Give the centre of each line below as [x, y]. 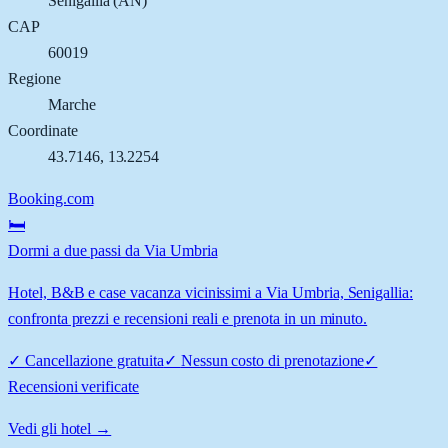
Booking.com [51, 198]
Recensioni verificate [73, 386]
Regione [34, 78]
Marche [72, 104]
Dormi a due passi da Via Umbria [113, 250]
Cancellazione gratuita [94, 360]
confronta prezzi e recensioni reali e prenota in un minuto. [188, 318]
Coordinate [43, 130]
